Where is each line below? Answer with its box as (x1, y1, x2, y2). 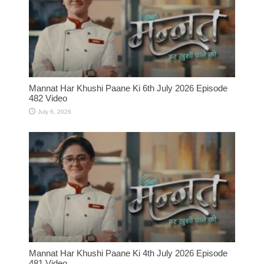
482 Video (29, 93, 67, 103)
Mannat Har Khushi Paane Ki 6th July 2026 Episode (29, 82, 227, 93)
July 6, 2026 (38, 108, 71, 115)
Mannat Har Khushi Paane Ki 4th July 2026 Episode (29, 247, 227, 258)
